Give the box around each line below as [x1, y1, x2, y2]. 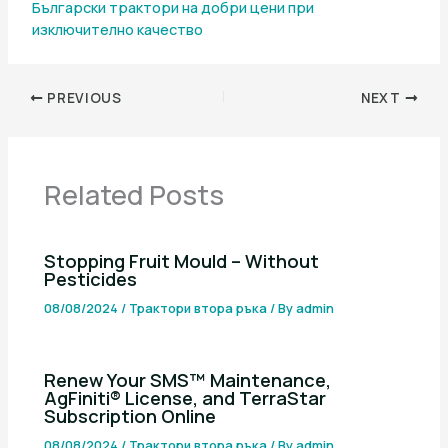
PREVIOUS [43, 88, 122, 107]
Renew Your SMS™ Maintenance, [44, 368, 332, 393]
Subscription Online [44, 404, 217, 429]
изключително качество [31, 19, 203, 40]
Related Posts [44, 175, 225, 213]
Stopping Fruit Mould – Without [44, 249, 320, 274]
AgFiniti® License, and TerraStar [44, 386, 327, 411]
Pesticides [44, 267, 138, 292]
